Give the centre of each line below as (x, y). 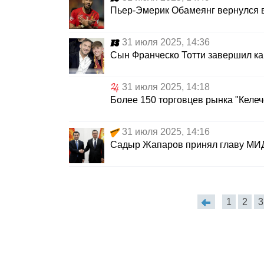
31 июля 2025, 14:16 (166, 132)
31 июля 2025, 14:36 (166, 42)
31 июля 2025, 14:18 (166, 87)
